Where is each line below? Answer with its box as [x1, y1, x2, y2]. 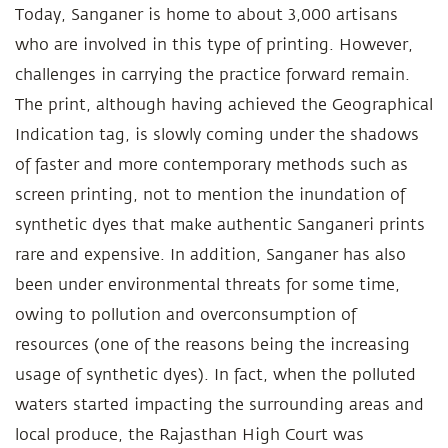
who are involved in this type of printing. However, [15, 36, 413, 54]
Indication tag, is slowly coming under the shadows [15, 126, 419, 144]
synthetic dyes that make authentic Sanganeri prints [15, 216, 425, 234]
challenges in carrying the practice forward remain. [15, 66, 410, 84]
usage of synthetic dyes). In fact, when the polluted [15, 366, 416, 384]
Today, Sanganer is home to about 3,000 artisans [15, 6, 398, 24]
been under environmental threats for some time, [15, 276, 400, 294]
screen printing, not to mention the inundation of [15, 186, 405, 204]
